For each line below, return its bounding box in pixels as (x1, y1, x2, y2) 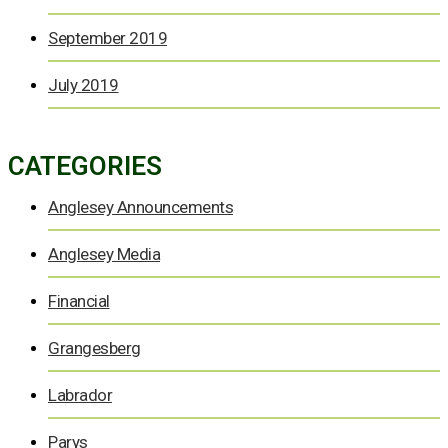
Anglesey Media (48, 244, 160, 265)
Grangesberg (48, 338, 141, 359)
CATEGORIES (8, 151, 162, 182)
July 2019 (48, 74, 119, 95)
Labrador (48, 385, 112, 406)
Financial (48, 291, 110, 312)
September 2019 (48, 27, 167, 48)
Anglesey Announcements (48, 197, 233, 218)
